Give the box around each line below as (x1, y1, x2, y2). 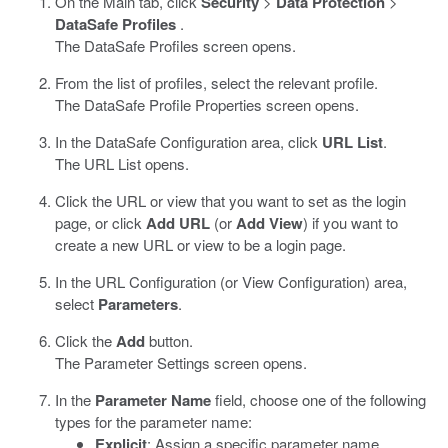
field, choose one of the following (211, 389, 426, 410)
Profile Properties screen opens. (145, 94, 359, 115)
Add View (236, 212, 303, 234)
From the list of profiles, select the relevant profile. (55, 72, 378, 93)
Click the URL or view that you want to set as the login (55, 190, 406, 211)
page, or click (55, 212, 146, 233)
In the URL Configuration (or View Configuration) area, (55, 271, 407, 292)
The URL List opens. (55, 153, 189, 174)
